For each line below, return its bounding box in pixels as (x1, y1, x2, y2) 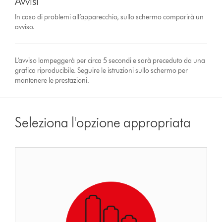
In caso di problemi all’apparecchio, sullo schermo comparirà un (15, 12, 204, 21)
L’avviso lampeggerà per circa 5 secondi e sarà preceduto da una (15, 56, 206, 65)
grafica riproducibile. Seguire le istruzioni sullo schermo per (15, 66, 188, 75)
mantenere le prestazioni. (15, 76, 90, 85)
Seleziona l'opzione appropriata (15, 113, 191, 131)
